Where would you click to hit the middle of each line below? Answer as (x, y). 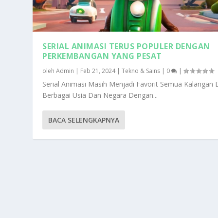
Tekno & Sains (141, 71)
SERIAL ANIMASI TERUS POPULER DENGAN (126, 46)
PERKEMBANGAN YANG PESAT (102, 56)
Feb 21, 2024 (98, 71)
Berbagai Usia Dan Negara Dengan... (100, 95)
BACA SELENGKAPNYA (84, 120)
